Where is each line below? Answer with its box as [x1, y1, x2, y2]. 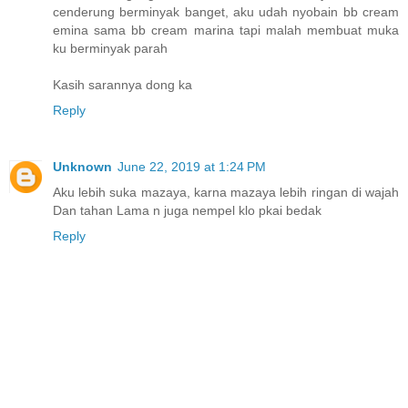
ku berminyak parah [53, 41, 168, 56]
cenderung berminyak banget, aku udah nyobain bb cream [53, 5, 399, 20]
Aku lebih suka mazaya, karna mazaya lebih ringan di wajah [53, 185, 399, 200]
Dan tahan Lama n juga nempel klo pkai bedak [53, 203, 321, 219]
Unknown [53, 159, 112, 175]
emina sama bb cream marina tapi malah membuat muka [53, 23, 399, 38]
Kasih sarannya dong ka [53, 77, 192, 93]
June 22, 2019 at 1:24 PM [117, 159, 266, 175]
